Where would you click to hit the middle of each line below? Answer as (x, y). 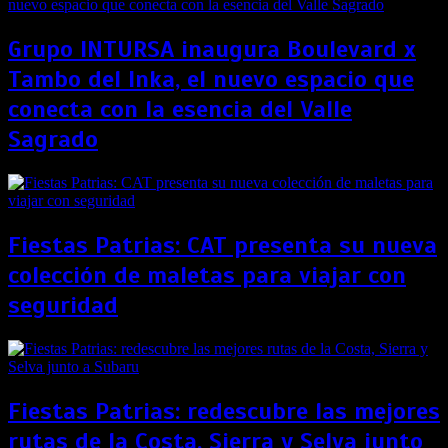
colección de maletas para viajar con (207, 275)
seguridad (63, 305)
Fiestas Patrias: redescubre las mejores (224, 410)
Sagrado (53, 139)
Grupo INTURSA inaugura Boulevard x (212, 49)
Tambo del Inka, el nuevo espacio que (211, 79)
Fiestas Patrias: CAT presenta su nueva (222, 245)
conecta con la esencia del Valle (180, 109)
